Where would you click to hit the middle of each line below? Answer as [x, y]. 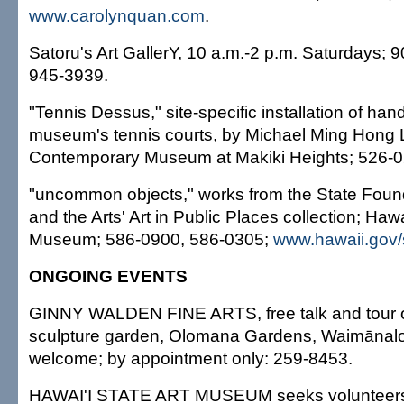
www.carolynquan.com [117, 15]
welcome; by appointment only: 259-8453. [191, 358]
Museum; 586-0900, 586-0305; [151, 239]
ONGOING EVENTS [108, 276]
